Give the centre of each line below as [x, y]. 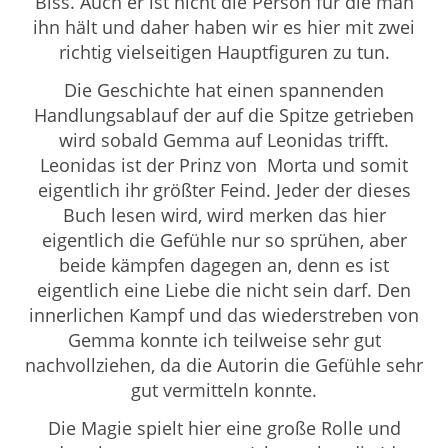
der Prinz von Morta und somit [277, 164]
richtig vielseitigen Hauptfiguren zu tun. [224, 51]
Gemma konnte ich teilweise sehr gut [224, 339]
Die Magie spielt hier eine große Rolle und [224, 427]
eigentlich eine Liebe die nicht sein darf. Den [224, 289]
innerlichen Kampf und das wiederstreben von [224, 314]
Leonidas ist [93, 164]
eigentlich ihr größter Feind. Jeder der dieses [224, 189]
